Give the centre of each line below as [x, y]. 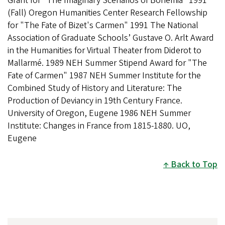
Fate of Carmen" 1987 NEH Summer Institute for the [104, 75]
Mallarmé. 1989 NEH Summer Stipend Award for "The [107, 63]
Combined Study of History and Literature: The [95, 88]
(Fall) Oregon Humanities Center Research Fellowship [107, 13]
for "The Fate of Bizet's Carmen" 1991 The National [103, 25]
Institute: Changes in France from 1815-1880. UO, [99, 126]
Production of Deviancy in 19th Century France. [95, 100]
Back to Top [194, 164]
